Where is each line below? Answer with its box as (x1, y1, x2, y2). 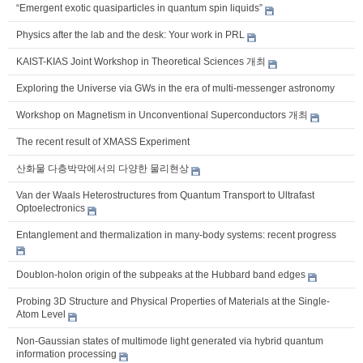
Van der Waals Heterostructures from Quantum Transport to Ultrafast (16, 189, 314, 201)
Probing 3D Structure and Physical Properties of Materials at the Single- (16, 295, 330, 307)
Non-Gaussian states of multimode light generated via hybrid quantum (16, 335, 323, 347)
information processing (16, 348, 117, 360)
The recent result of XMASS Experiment (16, 135, 190, 147)
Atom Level (16, 308, 66, 320)
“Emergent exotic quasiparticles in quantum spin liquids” (16, 2, 263, 14)
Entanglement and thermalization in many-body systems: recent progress (16, 228, 336, 241)
